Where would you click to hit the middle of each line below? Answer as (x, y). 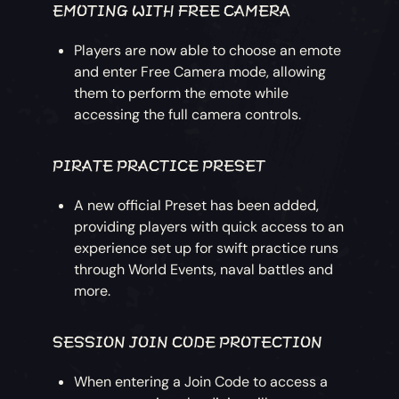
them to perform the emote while (182, 93)
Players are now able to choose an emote (208, 50)
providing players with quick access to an (209, 226)
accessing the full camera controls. (188, 114)
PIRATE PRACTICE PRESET (159, 163)
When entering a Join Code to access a (201, 381)
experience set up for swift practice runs (207, 248)
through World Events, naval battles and (204, 269)
